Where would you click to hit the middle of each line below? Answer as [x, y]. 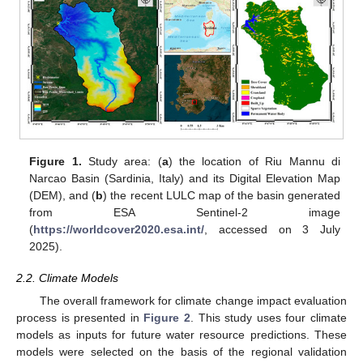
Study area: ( [122, 162]
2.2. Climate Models [67, 278]
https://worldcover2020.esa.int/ [119, 230]
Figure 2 [167, 317]
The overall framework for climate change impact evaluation [193, 300]
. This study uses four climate [269, 317]
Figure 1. [56, 162]
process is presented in [80, 317]
